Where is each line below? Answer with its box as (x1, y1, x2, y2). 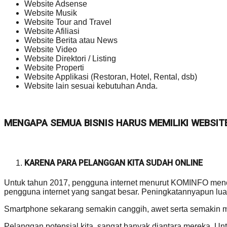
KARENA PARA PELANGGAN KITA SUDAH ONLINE (24, 158, 203, 168)
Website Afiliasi (24, 27, 80, 36)
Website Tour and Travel (24, 18, 111, 27)
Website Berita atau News (24, 36, 118, 45)
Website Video (24, 45, 77, 54)
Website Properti (24, 63, 84, 72)
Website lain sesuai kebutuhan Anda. (24, 82, 158, 91)
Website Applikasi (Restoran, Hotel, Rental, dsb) (24, 72, 197, 82)
